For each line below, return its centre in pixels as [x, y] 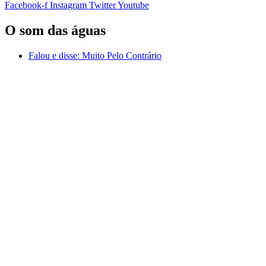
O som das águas [55, 30]
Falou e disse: [54, 55]
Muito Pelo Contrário [121, 55]
